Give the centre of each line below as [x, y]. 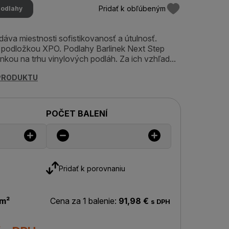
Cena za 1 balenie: [83, 201]
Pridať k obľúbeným [132, 8]
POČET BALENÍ [76, 113]
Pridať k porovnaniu [92, 168]
